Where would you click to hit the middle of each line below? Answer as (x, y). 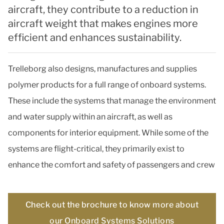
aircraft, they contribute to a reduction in (103, 9)
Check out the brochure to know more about (112, 205)
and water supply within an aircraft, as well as (90, 117)
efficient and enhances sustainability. (97, 37)
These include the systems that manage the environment (112, 101)
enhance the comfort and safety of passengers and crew (111, 165)
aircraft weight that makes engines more (103, 23)
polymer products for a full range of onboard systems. (107, 85)
